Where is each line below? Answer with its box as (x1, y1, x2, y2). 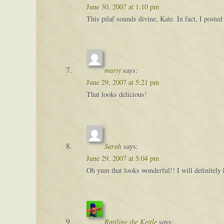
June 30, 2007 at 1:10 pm (86, 1, 159, 11)
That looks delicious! (86, 89, 147, 99)
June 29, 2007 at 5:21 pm (86, 77, 159, 87)
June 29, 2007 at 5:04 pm (86, 153, 159, 163)
